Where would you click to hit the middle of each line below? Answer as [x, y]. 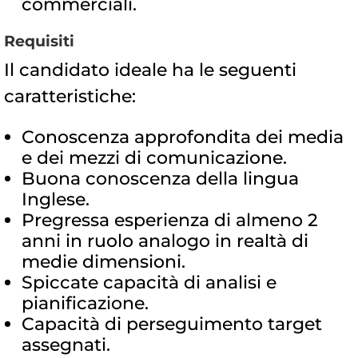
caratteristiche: [70, 97]
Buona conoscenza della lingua [160, 179]
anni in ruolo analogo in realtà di [165, 241]
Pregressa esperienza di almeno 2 [170, 221]
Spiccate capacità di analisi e [149, 283]
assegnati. [66, 345]
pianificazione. [85, 304]
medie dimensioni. [103, 262]
